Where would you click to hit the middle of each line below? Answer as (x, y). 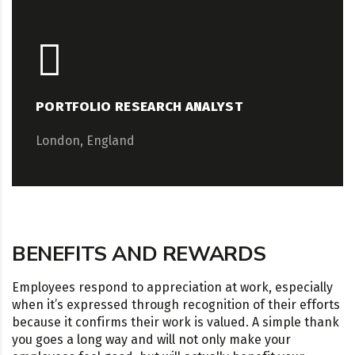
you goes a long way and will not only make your (151, 339)
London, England (85, 140)
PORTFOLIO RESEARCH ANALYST (139, 106)
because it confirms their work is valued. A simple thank (176, 322)
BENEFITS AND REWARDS (139, 254)
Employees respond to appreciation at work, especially (172, 287)
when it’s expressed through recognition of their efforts (176, 304)
